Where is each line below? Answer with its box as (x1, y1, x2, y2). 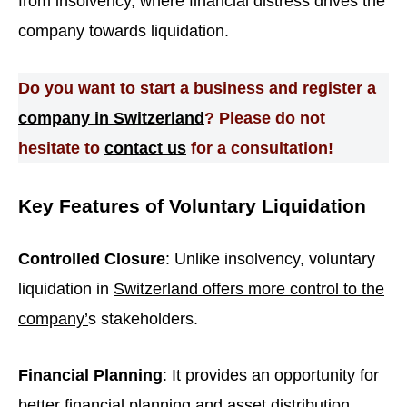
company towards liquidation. (18, 21, 229, 41)
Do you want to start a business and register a (18, 77, 376, 97)
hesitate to (18, 137, 104, 157)
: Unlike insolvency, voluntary (165, 249, 375, 269)
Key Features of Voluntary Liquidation (18, 194, 366, 217)
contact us (104, 137, 186, 157)
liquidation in (18, 279, 114, 299)
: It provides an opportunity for (163, 365, 379, 385)
